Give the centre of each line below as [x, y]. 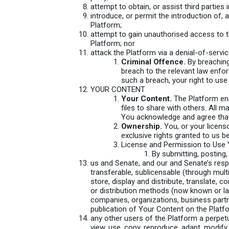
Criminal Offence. [153, 62]
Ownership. [142, 126]
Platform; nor [113, 43]
